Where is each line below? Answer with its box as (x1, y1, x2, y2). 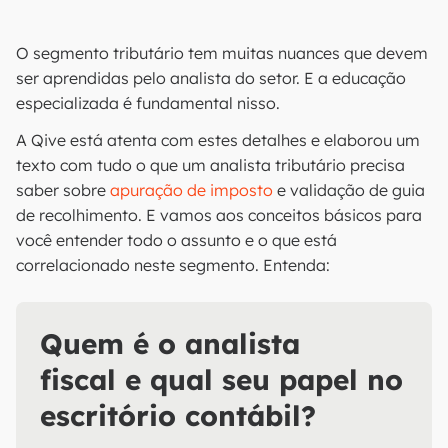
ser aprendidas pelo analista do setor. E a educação (16, 68, 406, 88)
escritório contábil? (40, 398, 316, 433)
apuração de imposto (110, 180, 273, 200)
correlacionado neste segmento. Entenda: (16, 255, 330, 275)
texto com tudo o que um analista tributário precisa (16, 155, 405, 175)
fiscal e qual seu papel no (40, 362, 403, 397)
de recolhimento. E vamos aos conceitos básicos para (16, 205, 422, 225)
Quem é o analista (40, 326, 300, 361)
